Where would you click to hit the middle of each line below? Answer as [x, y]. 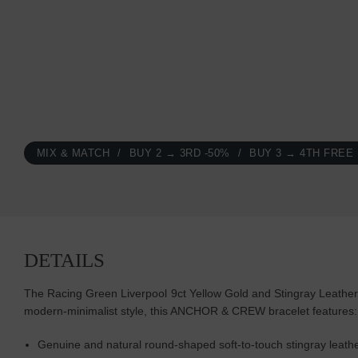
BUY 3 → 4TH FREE [302, 153]
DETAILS [64, 260]
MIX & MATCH [73, 153]
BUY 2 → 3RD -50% [179, 153]
